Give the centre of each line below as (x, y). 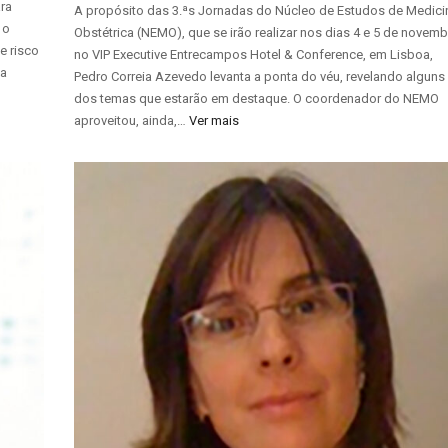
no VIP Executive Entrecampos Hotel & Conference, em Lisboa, (254, 55)
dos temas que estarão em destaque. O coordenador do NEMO (257, 99)
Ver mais (214, 121)
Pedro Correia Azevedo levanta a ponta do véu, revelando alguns (260, 77)
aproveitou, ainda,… (132, 121)
